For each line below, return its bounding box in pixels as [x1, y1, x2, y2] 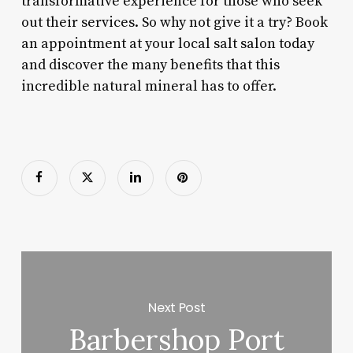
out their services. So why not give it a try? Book [20, 13, 328, 32]
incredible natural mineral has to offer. [20, 76, 277, 95]
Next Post [148, 298, 206, 317]
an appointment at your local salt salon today [20, 34, 314, 53]
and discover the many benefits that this [20, 55, 280, 74]
